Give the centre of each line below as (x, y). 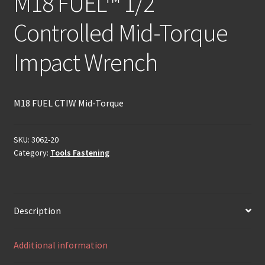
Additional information (60, 245)
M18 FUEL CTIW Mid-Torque (68, 103)
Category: (32, 152)
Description (37, 210)
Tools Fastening (80, 152)
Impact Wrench (85, 62)
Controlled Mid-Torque (120, 33)
